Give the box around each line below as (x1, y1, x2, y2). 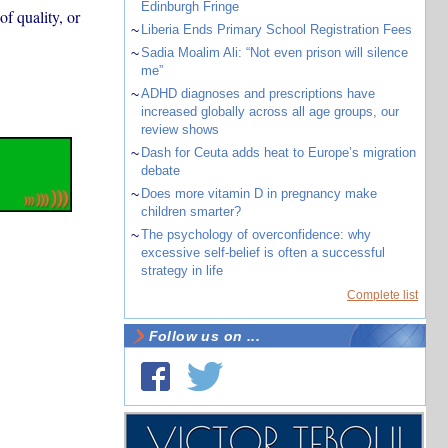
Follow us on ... (148, 328, 261, 344)
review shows (140, 122, 219, 137)
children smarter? (140, 204, 241, 219)
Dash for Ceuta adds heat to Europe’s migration (140, 145, 416, 160)
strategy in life (140, 263, 223, 278)
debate (140, 163, 180, 178)
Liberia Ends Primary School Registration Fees (140, 22, 412, 37)
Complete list (347, 288, 418, 302)
